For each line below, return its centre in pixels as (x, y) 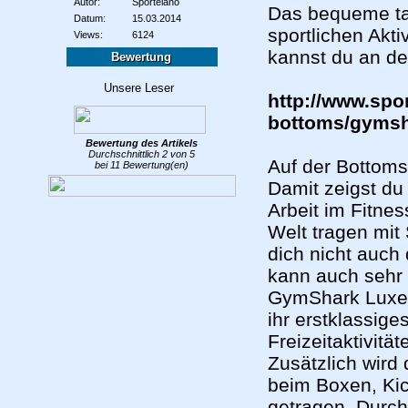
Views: (89, 35)
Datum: (90, 18)
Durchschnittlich (125, 154)
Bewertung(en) (154, 165)
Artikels (179, 143)
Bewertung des (123, 143)
